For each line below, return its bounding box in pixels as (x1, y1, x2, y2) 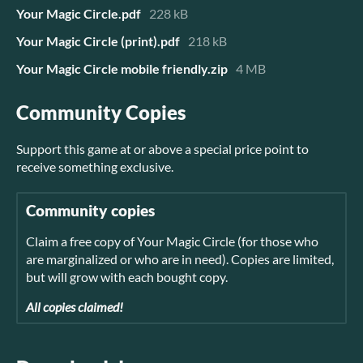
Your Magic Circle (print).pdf (16, 33, 180, 49)
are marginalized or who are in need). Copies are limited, (26, 251, 334, 267)
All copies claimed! (26, 299, 123, 315)
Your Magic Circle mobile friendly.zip (16, 61, 228, 77)
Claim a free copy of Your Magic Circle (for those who (26, 233, 318, 250)
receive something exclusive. (16, 159, 173, 175)
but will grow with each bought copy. (26, 269, 228, 285)
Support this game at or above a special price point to (16, 141, 309, 157)
